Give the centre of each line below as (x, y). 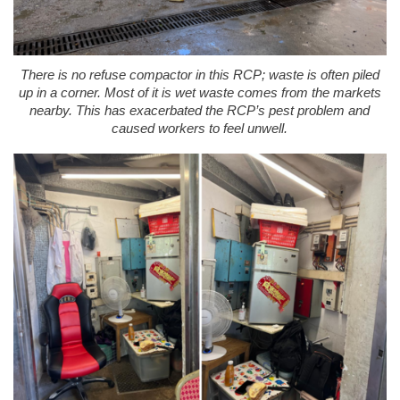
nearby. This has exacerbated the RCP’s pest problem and (200, 111)
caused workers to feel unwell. (200, 129)
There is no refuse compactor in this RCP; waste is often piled (200, 75)
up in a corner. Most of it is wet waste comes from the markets (200, 93)
